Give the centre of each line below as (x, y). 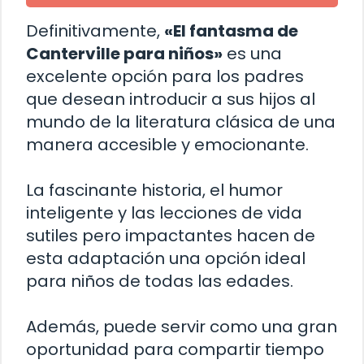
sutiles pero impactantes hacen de (171, 236)
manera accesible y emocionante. (167, 145)
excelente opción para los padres (165, 77)
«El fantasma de (231, 31)
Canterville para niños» (124, 54)
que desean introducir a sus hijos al (171, 100)
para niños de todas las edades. (160, 282)
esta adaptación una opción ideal (166, 259)
